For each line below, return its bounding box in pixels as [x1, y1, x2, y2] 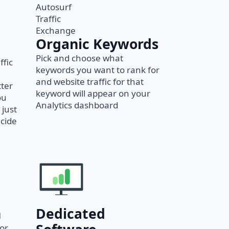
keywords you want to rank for [36, 64, 159, 76]
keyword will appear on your [36, 87, 150, 99]
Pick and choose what [36, 52, 123, 64]
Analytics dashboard [36, 99, 118, 111]
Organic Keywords [36, 35, 158, 53]
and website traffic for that [36, 76, 144, 87]
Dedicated [36, 204, 105, 223]
